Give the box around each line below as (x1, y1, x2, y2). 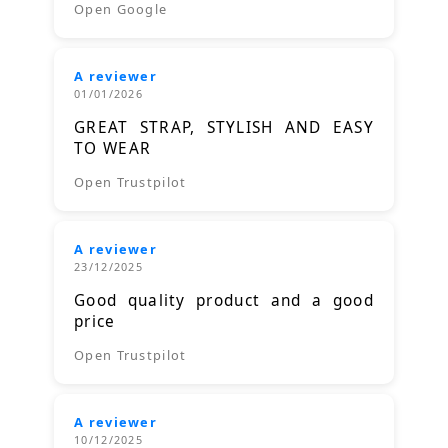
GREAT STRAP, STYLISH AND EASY (74, 116, 374, 138)
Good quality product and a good (74, 289, 374, 311)
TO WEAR (74, 137, 152, 159)
